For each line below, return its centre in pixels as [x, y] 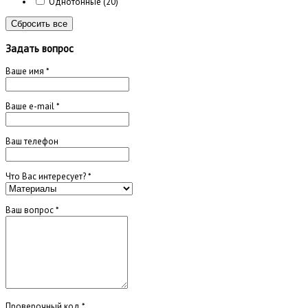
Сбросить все [39, 24]
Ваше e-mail [31, 106]
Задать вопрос [40, 48]
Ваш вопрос [31, 210]
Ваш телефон [32, 141]
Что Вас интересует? [47, 176]
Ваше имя [26, 71]
